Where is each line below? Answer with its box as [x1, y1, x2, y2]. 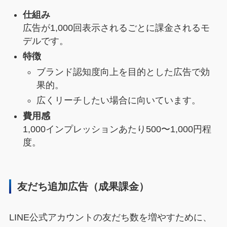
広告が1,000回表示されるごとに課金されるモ [22, 23, 210, 33]
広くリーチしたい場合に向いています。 [36, 95, 201, 106]
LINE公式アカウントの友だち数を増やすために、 [9, 212, 212, 222]
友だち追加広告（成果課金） [17, 181, 149, 193]
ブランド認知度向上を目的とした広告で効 [36, 66, 210, 77]
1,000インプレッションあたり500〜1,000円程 [22, 124, 211, 134]
